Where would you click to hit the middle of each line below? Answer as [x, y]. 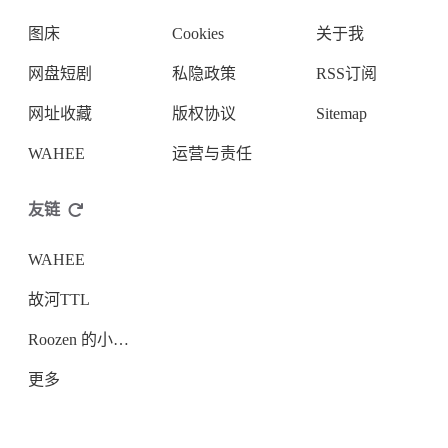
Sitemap [341, 113]
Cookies [198, 33]
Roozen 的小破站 [121, 339]
